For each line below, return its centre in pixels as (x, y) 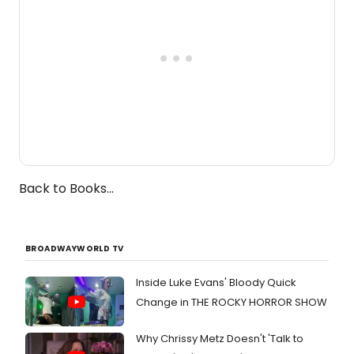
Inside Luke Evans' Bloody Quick (216, 283)
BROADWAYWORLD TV (75, 249)
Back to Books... (66, 189)
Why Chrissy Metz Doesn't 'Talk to (220, 338)
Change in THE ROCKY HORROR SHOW (232, 303)
